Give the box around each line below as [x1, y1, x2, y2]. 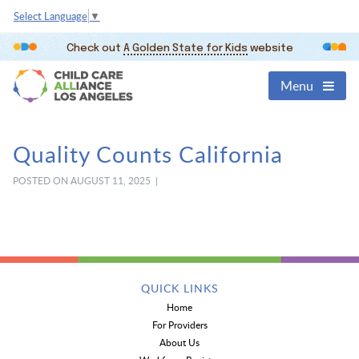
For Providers [151, 318, 208, 332]
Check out [66, 42, 123, 54]
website [247, 42, 293, 54]
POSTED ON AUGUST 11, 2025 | [12, 174, 160, 188]
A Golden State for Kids [123, 42, 248, 54]
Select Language [13, 9, 87, 24]
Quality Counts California [12, 139, 283, 170]
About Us [159, 336, 200, 349]
